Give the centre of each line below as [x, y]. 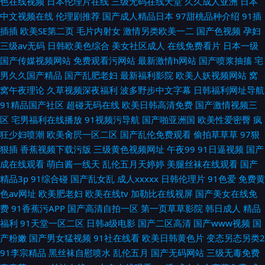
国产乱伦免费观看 [156, 134]
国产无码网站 [177, 253]
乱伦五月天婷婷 [133, 164]
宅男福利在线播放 [47, 119]
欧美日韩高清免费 [157, 105]
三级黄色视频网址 [129, 149]
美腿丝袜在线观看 [202, 164]
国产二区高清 [164, 223]
